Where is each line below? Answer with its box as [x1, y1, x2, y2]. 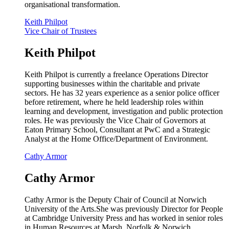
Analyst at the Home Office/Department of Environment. [25, 134, 208, 144]
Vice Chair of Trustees [25, 27, 97, 36]
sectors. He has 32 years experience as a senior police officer [25, 88, 219, 98]
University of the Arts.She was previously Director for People [25, 204, 223, 213]
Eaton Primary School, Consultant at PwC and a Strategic [25, 125, 210, 134]
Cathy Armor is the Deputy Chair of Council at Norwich [25, 195, 207, 204]
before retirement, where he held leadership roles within [25, 98, 203, 107]
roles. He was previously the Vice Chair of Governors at [25, 116, 205, 125]
